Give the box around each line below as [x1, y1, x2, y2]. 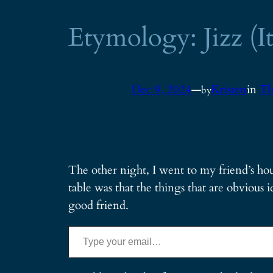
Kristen [211, 82, 247, 98]
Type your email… [68, 217, 107, 233]
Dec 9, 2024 [132, 82, 191, 98]
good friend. [68, 197, 129, 213]
